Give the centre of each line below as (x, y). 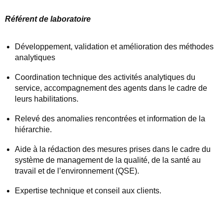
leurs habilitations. (47, 99)
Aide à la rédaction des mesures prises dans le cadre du (113, 149)
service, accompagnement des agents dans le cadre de (111, 88)
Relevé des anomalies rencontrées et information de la (110, 119)
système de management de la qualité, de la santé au (108, 160)
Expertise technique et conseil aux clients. (88, 191)
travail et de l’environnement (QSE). (77, 171)
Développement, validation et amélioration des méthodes (114, 47)
